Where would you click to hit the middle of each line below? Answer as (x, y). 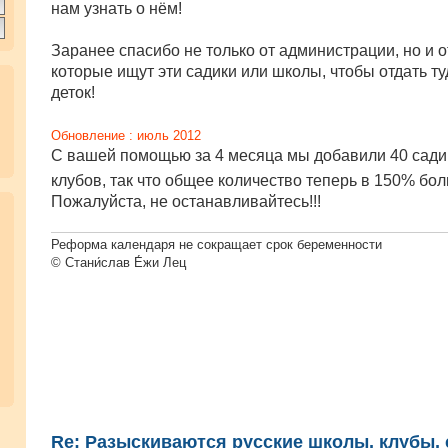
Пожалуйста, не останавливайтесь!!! (186, 202)
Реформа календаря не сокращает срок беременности (216, 244)
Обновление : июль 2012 (126, 136)
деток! (73, 93)
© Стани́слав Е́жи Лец (118, 262)
